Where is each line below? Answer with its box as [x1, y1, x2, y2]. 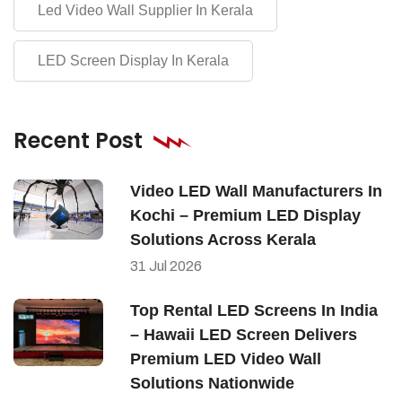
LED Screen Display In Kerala [38, 53, 229, 69]
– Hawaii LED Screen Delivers [130, 326, 357, 345]
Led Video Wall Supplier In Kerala [38, 3, 253, 19]
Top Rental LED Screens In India [130, 301, 378, 320]
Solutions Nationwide [130, 374, 294, 393]
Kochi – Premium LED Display [130, 206, 361, 225]
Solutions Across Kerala [130, 231, 316, 249]
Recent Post [13, 126, 143, 156]
